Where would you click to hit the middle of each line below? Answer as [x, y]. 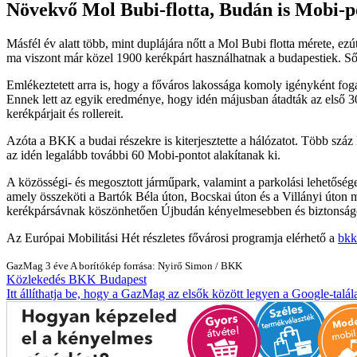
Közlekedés [36, 280]
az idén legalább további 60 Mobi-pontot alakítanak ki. [143, 155]
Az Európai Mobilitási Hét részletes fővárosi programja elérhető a [172, 238]
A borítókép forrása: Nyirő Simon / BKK [156, 266]
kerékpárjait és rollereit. [65, 114]
